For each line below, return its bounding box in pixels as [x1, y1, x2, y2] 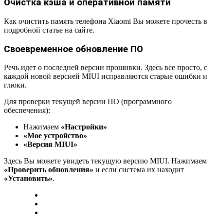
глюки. [4, 81, 27, 90]
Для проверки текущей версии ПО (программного [4, 97, 172, 106]
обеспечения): [4, 106, 50, 115]
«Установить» [4, 174, 53, 183]
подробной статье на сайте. [4, 26, 94, 35]
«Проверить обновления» [4, 165, 93, 174]
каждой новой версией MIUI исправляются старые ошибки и [4, 72, 207, 81]
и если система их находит [93, 165, 184, 174]
